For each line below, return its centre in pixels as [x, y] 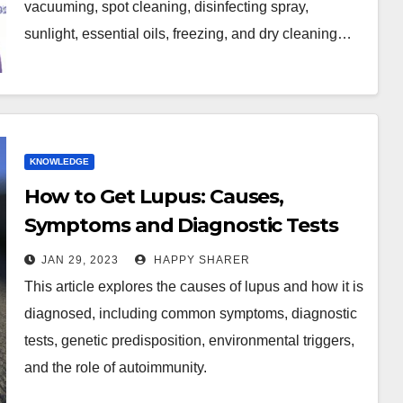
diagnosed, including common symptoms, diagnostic [190, 313]
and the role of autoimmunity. [115, 367]
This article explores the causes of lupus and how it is [193, 287]
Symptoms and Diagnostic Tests [181, 225]
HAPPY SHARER [200, 260]
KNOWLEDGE [59, 161]
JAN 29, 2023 [80, 260]
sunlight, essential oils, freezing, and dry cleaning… [188, 34]
